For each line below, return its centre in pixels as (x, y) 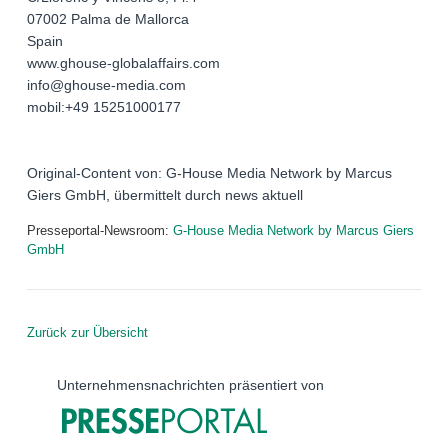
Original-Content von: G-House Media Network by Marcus (209, 173)
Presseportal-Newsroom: (100, 231)
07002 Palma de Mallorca (108, 19)
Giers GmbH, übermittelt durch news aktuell (165, 195)
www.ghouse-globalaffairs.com (123, 63)
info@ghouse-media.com (106, 85)
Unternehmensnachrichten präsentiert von (190, 385)
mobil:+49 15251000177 (104, 107)
